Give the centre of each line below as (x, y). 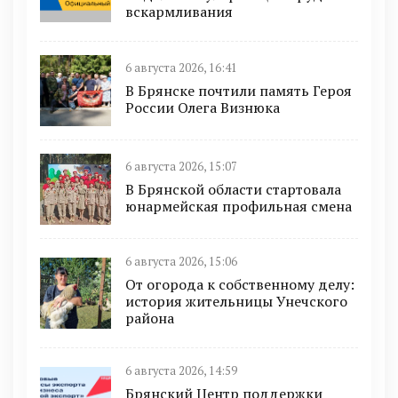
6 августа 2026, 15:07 (181, 166)
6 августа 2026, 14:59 (181, 371)
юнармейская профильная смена (239, 206)
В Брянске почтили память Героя (239, 90)
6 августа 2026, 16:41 (181, 68)
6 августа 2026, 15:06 (181, 262)
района (150, 318)
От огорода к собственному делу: (240, 284)
